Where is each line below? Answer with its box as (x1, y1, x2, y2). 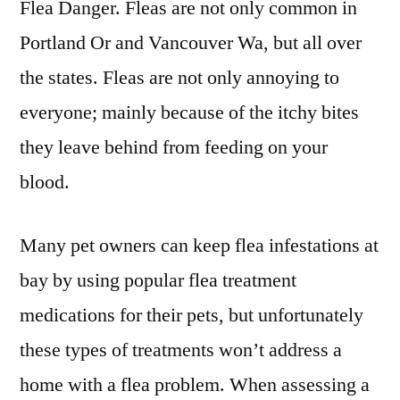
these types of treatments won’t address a (20, 337, 342, 362)
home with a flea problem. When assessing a (20, 372, 370, 397)
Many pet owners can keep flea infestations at (20, 233, 379, 258)
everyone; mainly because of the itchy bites (20, 100, 359, 125)
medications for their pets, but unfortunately (20, 303, 363, 328)
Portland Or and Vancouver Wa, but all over (20, 30, 362, 55)
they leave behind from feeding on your (20, 135, 328, 160)
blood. (20, 170, 70, 195)
